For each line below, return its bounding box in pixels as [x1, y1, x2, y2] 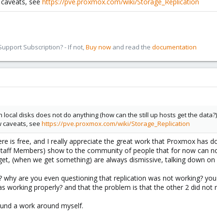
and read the [111, 43, 152, 51]
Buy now [86, 43, 111, 51]
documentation [152, 43, 197, 51]
